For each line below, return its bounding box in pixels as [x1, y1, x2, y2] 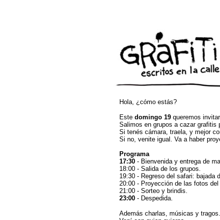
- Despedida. [135, 194, 173, 202]
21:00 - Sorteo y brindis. [119, 187, 188, 194]
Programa [119, 150, 149, 158]
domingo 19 [134, 113, 171, 121]
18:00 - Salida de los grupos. [119, 165, 201, 172]
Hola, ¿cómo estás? [119, 98, 177, 106]
